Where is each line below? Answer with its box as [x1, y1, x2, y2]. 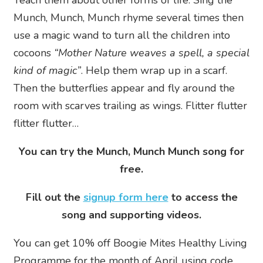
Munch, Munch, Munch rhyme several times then [14, 10, 244, 25]
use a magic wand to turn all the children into [14, 28, 230, 42]
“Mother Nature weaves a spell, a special [51, 45, 249, 60]
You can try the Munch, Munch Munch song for [19, 144, 244, 159]
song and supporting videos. [62, 207, 201, 222]
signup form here [83, 190, 168, 204]
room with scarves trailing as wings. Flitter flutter [14, 98, 247, 113]
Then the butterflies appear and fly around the [14, 80, 235, 95]
